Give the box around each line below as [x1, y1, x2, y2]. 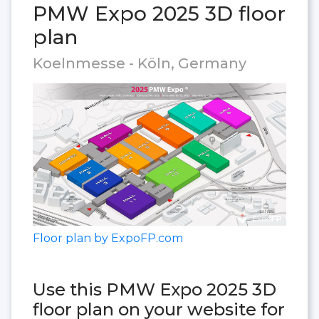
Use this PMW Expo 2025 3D [33, 279, 276, 300]
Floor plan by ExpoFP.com [33, 231, 183, 246]
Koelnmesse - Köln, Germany [33, 54, 246, 72]
